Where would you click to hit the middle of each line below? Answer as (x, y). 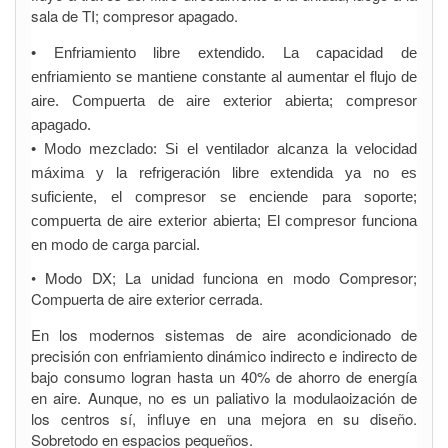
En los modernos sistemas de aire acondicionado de (224, 334)
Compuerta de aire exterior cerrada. (147, 298)
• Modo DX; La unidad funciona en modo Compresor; (224, 277)
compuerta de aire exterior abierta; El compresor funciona (224, 220)
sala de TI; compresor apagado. (134, 15)
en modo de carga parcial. (115, 244)
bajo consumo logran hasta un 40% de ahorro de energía (224, 376)
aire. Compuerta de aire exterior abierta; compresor (224, 100)
